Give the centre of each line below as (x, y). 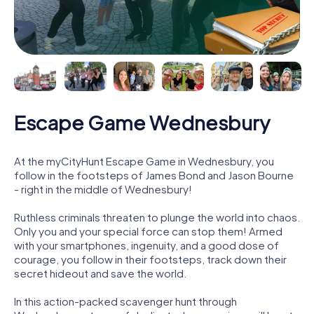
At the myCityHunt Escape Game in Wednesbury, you (144, 161)
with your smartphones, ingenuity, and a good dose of (146, 245)
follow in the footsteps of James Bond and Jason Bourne (154, 175)
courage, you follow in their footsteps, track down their (150, 259)
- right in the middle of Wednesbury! (103, 189)
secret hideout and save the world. (100, 273)
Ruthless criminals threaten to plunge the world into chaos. (157, 217)
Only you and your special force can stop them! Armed (148, 231)
